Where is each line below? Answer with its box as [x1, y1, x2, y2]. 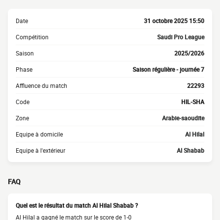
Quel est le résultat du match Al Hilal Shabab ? [16, 201, 138, 209]
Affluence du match [16, 82, 67, 89]
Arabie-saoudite [162, 114, 204, 122]
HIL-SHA [181, 98, 204, 106]
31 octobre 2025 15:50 [144, 17, 204, 25]
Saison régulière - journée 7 [133, 65, 204, 73]
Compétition [16, 33, 49, 41]
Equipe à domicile [16, 130, 63, 138]
